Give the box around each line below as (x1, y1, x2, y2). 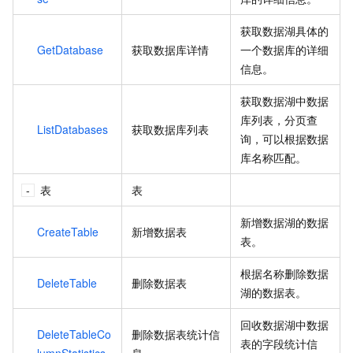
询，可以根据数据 (240, 130, 329, 147)
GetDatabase (37, 41, 103, 58)
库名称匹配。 (240, 149, 307, 165)
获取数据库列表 (132, 121, 209, 137)
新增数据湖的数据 (240, 214, 329, 230)
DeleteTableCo (37, 325, 111, 342)
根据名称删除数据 (240, 265, 329, 281)
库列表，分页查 (240, 111, 318, 128)
